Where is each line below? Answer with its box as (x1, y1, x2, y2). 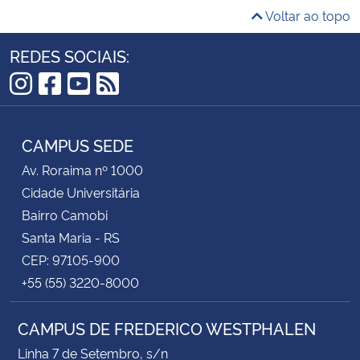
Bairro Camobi (22, 206, 108, 224)
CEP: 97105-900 (22, 251, 120, 269)
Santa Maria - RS (22, 228, 120, 247)
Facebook (38, 90, 155, 127)
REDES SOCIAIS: (10, 44, 129, 67)
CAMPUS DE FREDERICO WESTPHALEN (18, 317, 316, 340)
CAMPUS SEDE (22, 133, 133, 157)
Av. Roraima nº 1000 (22, 161, 143, 179)
